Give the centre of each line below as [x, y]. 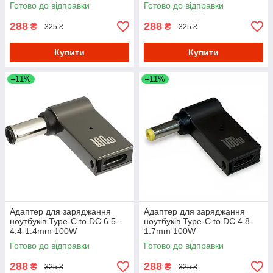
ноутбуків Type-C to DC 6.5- [64, 222]
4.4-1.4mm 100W [43, 231]
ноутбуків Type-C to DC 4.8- [198, 222]
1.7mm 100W [170, 231]
